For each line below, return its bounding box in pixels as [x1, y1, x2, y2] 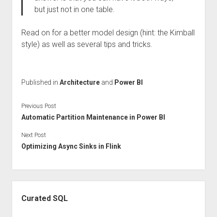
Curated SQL [21, 193, 68, 203]
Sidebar [11, 181, 40, 191]
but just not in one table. [34, 5, 115, 14]
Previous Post [21, 102, 56, 109]
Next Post [21, 131, 46, 139]
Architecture [59, 78, 100, 86]
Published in [21, 78, 60, 86]
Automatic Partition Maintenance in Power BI [21, 113, 165, 121]
